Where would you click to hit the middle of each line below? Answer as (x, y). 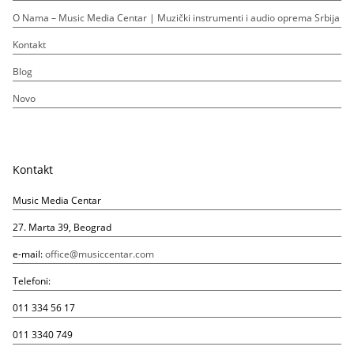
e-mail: (28, 254)
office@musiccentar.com (99, 254)
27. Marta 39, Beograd (62, 227)
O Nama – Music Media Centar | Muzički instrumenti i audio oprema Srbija (176, 17)
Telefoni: (31, 281)
